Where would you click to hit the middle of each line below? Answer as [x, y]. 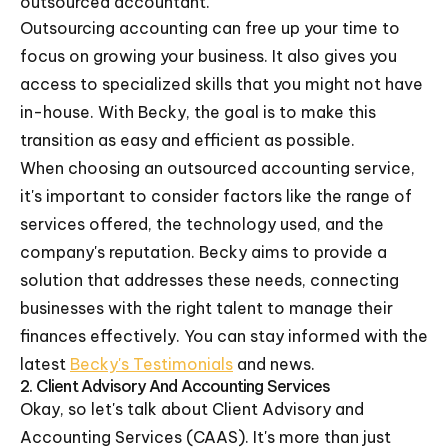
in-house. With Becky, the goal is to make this [198, 112]
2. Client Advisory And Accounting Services [175, 386]
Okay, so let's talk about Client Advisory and [192, 409]
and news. [274, 364]
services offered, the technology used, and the [202, 224]
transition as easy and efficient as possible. [187, 140]
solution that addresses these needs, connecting [209, 280]
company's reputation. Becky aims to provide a [203, 252]
